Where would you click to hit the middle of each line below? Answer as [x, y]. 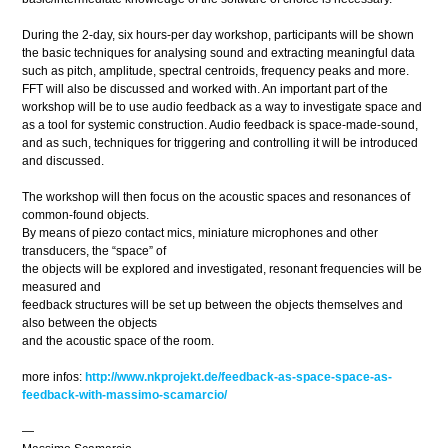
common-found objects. [86, 215]
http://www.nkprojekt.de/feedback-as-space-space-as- [239, 377]
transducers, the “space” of [94, 251]
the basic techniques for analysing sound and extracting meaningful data [219, 53]
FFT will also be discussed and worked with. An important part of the [205, 89]
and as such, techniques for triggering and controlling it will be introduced [220, 143]
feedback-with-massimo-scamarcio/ [125, 395]
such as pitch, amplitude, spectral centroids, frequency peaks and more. [216, 71]
